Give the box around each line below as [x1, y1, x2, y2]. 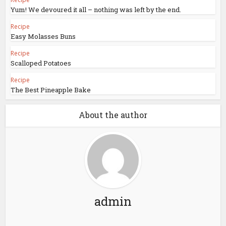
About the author [79, 109, 147, 121]
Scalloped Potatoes [11, 59, 72, 68]
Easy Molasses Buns [11, 32, 76, 41]
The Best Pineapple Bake [11, 85, 91, 95]
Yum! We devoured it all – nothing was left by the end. [11, 5, 182, 15]
